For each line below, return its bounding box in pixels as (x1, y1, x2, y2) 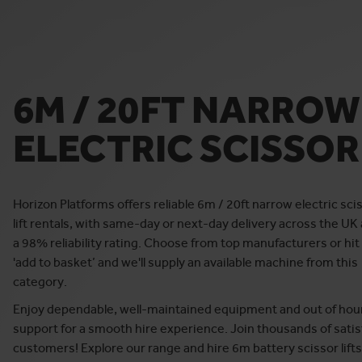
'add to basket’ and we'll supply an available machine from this (13, 255, 358, 270)
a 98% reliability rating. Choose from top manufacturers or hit (13, 235, 360, 250)
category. (13, 274, 69, 289)
